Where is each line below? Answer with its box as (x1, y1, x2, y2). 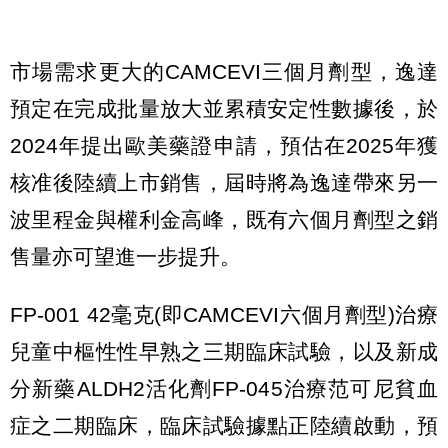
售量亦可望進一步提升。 (10, 244, 241, 268)
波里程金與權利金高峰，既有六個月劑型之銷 (10, 207, 438, 231)
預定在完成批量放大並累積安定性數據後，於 (10, 96, 438, 120)
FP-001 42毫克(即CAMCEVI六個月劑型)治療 (10, 302, 438, 326)
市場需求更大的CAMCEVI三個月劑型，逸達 (10, 59, 438, 83)
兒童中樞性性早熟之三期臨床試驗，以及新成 (10, 339, 438, 363)
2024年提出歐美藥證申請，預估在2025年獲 (10, 133, 438, 157)
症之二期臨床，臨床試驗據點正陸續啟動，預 (10, 413, 438, 437)
